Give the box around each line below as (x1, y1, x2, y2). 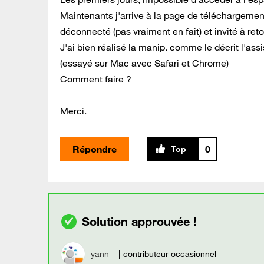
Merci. (60, 104, 87, 117)
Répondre (72, 143, 117, 155)
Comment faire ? (60, 72, 131, 85)
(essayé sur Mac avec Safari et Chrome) (60, 57, 229, 69)
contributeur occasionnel (123, 248, 216, 259)
